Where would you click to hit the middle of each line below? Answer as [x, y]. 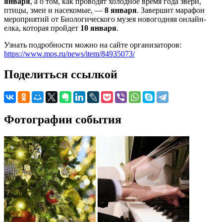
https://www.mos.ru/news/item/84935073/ [69, 54]
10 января [98, 28]
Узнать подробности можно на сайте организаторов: [93, 45]
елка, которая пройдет [42, 28]
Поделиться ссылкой [61, 75]
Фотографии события [63, 120]
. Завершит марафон [171, 10]
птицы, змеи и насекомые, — [54, 10]
